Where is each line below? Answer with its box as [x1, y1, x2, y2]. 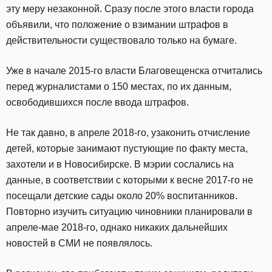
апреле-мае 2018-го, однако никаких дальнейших [6, 222, 228, 233]
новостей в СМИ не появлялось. [6, 238, 152, 248]
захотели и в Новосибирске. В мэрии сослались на [6, 159, 234, 169]
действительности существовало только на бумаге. [6, 35, 237, 46]
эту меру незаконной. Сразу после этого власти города [6, 4, 254, 14]
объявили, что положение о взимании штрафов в [6, 19, 228, 30]
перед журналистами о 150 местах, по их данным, [6, 81, 231, 92]
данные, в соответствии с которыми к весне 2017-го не [6, 175, 253, 185]
